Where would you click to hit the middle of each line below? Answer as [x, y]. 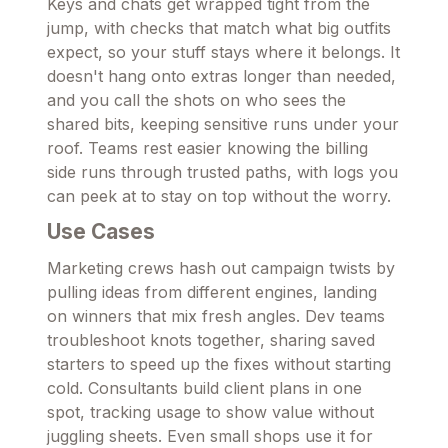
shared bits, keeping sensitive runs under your [223, 123]
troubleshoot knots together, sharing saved [211, 339]
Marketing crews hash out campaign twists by [221, 267]
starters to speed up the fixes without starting [219, 363]
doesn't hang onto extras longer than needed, [221, 75]
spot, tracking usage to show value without [210, 411]
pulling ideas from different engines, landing [212, 291]
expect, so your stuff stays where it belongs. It [223, 51]
